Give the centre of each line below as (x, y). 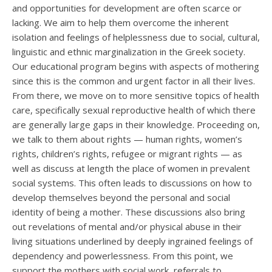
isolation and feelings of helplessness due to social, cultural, (136, 37)
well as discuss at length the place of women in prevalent (131, 168)
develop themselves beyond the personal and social (121, 198)
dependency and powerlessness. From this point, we (123, 256)
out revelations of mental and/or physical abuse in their (127, 227)
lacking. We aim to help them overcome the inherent (121, 23)
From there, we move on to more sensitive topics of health (136, 96)
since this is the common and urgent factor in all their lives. (134, 81)
